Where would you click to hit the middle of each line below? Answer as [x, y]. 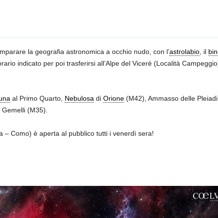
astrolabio [184, 52]
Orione [113, 98]
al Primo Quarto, [37, 98]
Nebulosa [79, 98]
